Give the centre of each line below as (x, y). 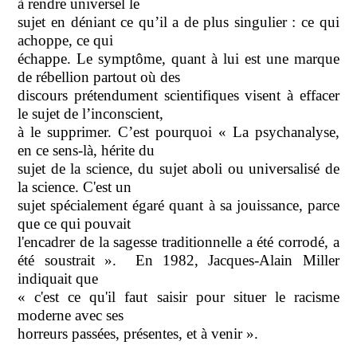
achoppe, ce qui (66, 40)
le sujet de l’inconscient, (91, 113)
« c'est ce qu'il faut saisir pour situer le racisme (178, 296)
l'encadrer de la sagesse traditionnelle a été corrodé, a (178, 241)
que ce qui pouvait (75, 223)
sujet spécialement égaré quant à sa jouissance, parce (178, 205)
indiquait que (58, 278)
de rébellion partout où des (99, 76)
